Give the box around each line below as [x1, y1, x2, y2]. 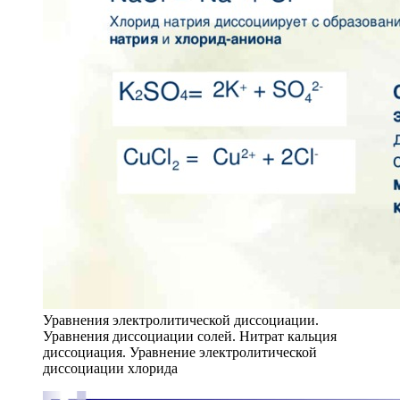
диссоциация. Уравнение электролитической [43, 344, 317, 360]
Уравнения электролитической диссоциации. [43, 312, 319, 328]
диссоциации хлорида [43, 360, 178, 376]
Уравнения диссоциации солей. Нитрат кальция [43, 328, 337, 344]
